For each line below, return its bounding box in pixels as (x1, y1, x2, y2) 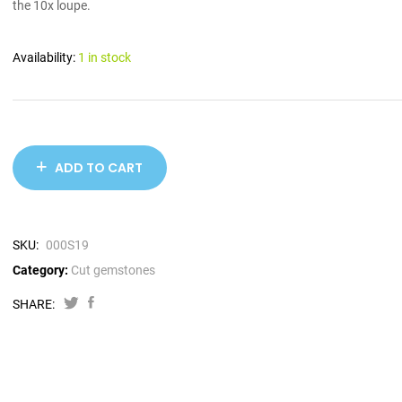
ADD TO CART (55, 159, 143, 178)
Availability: (13, 50, 78, 66)
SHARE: (13, 297, 55, 312)
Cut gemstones (71, 263, 155, 278)
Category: (13, 263, 68, 278)
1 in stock (78, 50, 131, 66)
